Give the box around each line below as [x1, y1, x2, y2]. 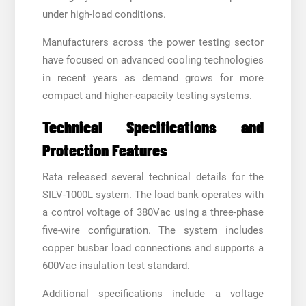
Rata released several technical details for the [42, 170, 264, 183]
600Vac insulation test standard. [42, 259, 190, 272]
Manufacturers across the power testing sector [42, 36, 264, 48]
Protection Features [42, 139, 167, 160]
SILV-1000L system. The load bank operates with [42, 188, 264, 201]
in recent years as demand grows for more [42, 71, 264, 84]
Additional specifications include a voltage [42, 287, 264, 300]
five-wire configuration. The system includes [42, 223, 264, 236]
